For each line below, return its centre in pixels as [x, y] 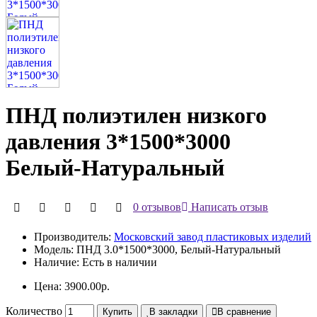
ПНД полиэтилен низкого [136, 116]
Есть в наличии [118, 262]
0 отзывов [157, 207]
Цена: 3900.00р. [72, 286]
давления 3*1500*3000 [118, 142]
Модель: [54, 249]
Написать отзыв [228, 207]
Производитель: [73, 236]
